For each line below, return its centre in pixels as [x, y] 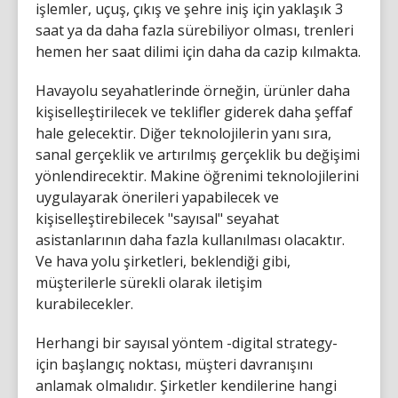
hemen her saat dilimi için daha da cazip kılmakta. [198, 52]
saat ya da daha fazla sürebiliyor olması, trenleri [195, 30]
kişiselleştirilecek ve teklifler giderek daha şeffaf [194, 112]
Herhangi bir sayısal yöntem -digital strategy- [187, 343]
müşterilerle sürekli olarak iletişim [149, 283]
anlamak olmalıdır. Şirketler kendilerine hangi [186, 386]
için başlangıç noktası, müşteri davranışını [174, 364]
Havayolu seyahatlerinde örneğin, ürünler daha [193, 91]
